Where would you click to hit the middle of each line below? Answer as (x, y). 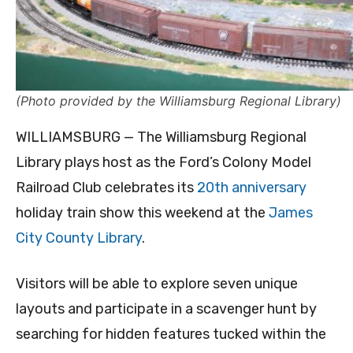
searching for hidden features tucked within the (171, 334)
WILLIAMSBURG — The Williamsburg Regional (161, 137)
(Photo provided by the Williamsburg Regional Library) (178, 101)
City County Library (79, 238)
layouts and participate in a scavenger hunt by (166, 309)
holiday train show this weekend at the (142, 213)
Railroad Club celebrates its (106, 188)
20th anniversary (252, 188)
